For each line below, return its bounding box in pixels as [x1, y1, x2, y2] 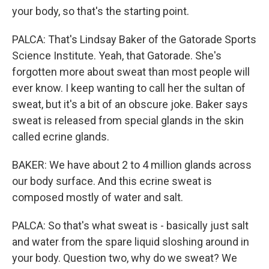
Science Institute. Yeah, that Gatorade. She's [12, 49, 222, 62]
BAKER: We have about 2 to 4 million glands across [12, 159, 252, 171]
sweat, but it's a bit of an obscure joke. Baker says [12, 98, 248, 110]
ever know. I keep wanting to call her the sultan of [12, 82, 246, 94]
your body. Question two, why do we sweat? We [12, 252, 237, 264]
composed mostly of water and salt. [12, 191, 183, 204]
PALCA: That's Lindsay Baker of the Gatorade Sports [12, 33, 256, 46]
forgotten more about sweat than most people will [12, 65, 250, 78]
